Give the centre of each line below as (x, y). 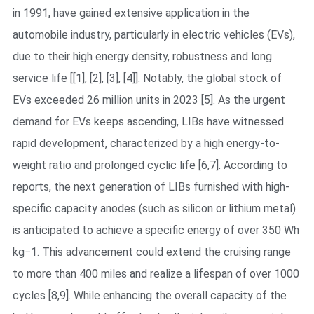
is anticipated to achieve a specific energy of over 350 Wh (156, 230)
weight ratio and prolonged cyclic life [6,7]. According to (150, 165)
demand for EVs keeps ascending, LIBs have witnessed (148, 121)
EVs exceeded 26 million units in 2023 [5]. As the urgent (149, 100)
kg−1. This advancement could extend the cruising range (151, 252)
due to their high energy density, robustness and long (142, 56)
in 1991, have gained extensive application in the (131, 13)
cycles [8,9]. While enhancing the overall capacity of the (149, 295)
